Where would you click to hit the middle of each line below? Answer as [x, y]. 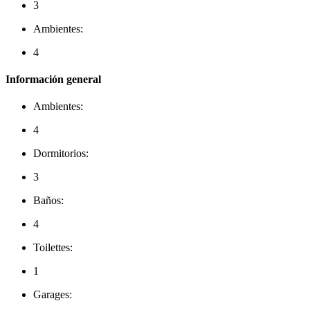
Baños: [48, 201]
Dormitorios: [61, 154]
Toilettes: [53, 248]
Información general [53, 80]
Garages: [53, 295]
